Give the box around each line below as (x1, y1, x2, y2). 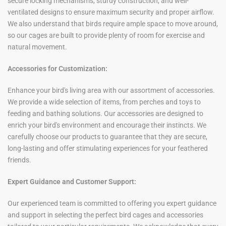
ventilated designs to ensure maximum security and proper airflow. (8, 8, 214, 17)
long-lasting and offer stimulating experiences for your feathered (8, 144, 208, 153)
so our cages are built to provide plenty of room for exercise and (8, 31, 205, 40)
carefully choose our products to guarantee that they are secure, (8, 133, 207, 141)
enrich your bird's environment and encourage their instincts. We (8, 121, 206, 130)
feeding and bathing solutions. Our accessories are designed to (8, 109, 203, 118)
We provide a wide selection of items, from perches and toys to (8, 98, 201, 106)
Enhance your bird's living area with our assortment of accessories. (8, 86, 215, 95)
